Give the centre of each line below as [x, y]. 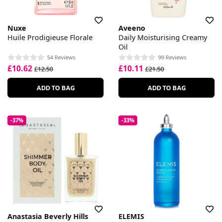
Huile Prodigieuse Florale [50, 37]
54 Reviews [61, 57]
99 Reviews [172, 57]
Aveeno [132, 28]
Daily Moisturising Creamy [163, 37]
